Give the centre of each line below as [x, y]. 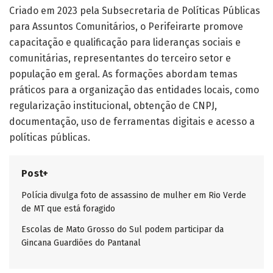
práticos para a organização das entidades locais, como [134, 90]
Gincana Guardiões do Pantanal [81, 243]
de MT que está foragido [68, 209]
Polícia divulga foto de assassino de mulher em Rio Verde [134, 196]
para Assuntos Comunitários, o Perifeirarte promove [126, 27]
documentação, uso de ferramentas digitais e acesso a [132, 122]
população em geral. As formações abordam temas [123, 74]
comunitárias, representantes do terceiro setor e [120, 58]
